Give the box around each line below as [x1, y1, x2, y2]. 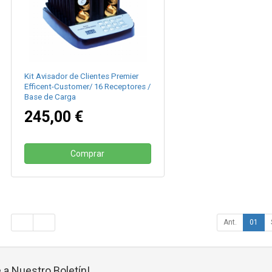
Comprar [70, 149, 105, 159]
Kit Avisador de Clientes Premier [24, 72, 139, 81]
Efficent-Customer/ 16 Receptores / [24, 82, 151, 92]
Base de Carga [24, 92, 76, 102]
